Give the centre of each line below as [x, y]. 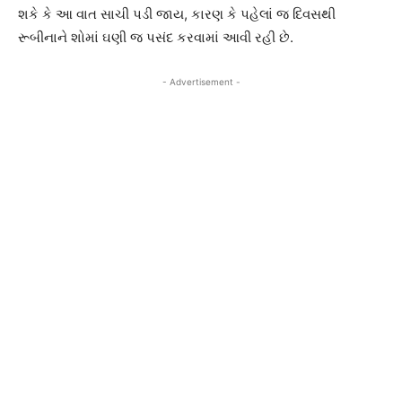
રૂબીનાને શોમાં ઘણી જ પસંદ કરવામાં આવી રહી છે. [156, 38]
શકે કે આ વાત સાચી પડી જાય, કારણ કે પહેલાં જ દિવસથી [177, 14]
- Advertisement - [201, 82]
